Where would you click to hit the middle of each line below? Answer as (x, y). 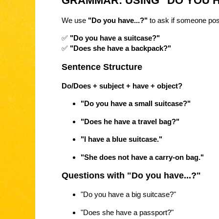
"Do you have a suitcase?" (115, 38)
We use (75, 20)
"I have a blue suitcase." (121, 139)
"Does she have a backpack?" (120, 48)
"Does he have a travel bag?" (130, 121)
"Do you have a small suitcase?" (135, 104)
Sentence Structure (102, 67)
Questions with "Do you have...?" (131, 176)
